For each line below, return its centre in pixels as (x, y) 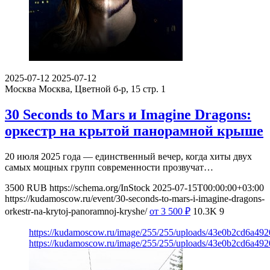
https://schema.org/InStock (100, 187)
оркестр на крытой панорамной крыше (134, 131)
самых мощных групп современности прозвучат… (109, 167)
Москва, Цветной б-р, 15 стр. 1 (102, 89)
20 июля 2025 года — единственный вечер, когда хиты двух (128, 156)
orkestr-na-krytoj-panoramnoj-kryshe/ (76, 211)
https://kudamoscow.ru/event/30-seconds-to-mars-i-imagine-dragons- (135, 198)
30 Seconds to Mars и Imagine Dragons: (128, 115)
